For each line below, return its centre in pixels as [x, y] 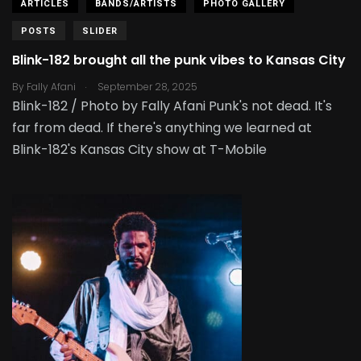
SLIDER [100, 31]
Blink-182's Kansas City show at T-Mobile [139, 149]
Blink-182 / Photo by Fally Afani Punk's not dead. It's [172, 106]
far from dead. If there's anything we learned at [162, 127]
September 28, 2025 [146, 86]
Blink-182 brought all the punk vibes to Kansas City [179, 60]
